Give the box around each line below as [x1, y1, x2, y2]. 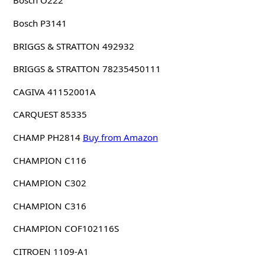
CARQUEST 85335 [12, 108, 87, 121]
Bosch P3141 [12, 17, 67, 30]
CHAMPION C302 [12, 177, 86, 189]
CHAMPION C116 [12, 154, 86, 166]
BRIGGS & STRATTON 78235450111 [12, 63, 161, 75]
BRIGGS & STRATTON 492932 [12, 40, 134, 52]
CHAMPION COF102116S [12, 222, 119, 235]
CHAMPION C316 [12, 199, 86, 212]
